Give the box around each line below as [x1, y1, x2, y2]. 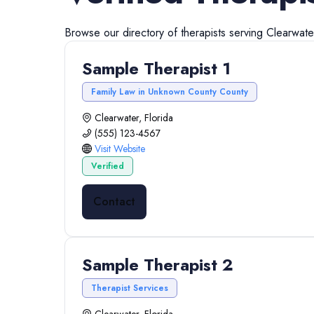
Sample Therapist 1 [82, 56, 231, 81]
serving [226, 25, 266, 41]
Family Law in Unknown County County [91, 86, 248, 98]
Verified [91, 160, 124, 172]
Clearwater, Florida [95, 111, 173, 125]
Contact [93, 193, 135, 210]
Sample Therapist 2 [82, 252, 233, 277]
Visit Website [95, 142, 145, 156]
